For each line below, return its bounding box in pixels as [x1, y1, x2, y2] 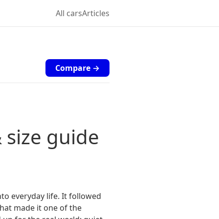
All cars [56, 8, 82, 19]
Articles [82, 8, 109, 19]
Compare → [55, 63, 100, 73]
